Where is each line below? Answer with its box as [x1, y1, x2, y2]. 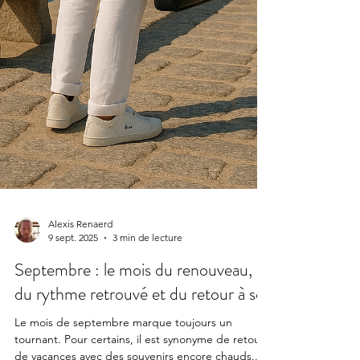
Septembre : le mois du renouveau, [14, 286, 252, 312]
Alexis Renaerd [48, 247, 112, 260]
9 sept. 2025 [48, 260, 98, 273]
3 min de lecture [112, 260, 182, 273]
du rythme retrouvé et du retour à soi [14, 310, 268, 336]
